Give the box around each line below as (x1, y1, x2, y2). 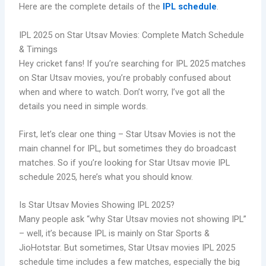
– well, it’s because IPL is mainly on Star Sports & (19, 228, 210, 239)
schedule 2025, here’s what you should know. (19, 171, 194, 182)
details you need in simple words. (19, 100, 148, 112)
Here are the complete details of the (19, 1, 163, 12)
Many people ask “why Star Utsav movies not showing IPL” (19, 214, 247, 225)
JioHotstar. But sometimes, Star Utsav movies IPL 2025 (19, 242, 236, 254)
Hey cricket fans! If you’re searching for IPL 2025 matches (19, 58, 246, 69)
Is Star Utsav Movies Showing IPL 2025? (19, 199, 175, 211)
